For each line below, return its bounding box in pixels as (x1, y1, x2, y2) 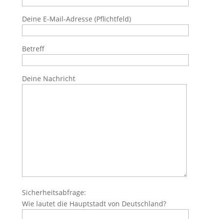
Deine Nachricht (22, 74, 75, 83)
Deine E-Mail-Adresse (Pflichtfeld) (22, 14, 131, 23)
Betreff (22, 44, 44, 53)
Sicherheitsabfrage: (22, 188, 86, 197)
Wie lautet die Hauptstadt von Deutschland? (22, 199, 166, 208)
